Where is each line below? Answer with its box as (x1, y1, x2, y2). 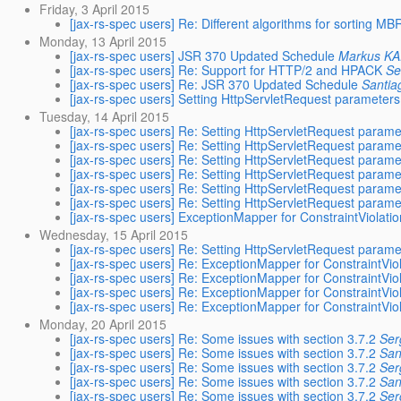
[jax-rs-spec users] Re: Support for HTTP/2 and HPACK (70, 60, 383, 79)
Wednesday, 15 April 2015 (39, 226, 189, 244)
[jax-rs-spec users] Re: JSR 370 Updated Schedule (70, 74, 359, 93)
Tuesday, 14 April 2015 (39, 107, 170, 125)
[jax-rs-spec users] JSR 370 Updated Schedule (70, 46, 336, 64)
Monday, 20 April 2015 (39, 315, 167, 334)
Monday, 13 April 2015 (39, 31, 167, 50)
